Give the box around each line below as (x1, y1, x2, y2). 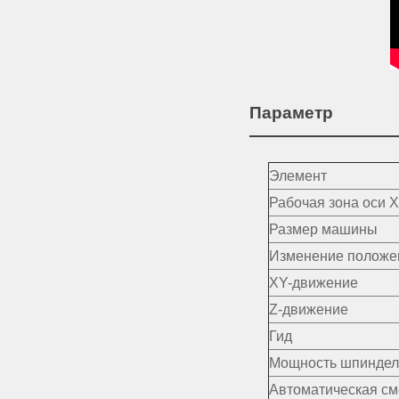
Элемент (268, 168, 327, 184)
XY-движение (268, 275, 358, 291)
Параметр (248, 102, 333, 122)
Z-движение (268, 302, 348, 318)
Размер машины (268, 222, 378, 238)
